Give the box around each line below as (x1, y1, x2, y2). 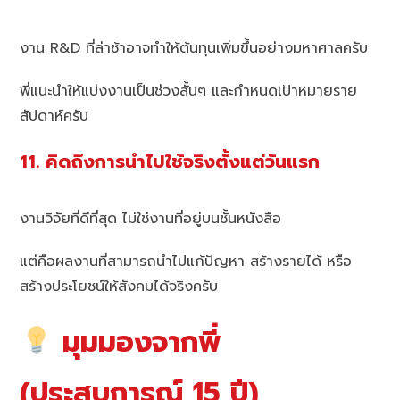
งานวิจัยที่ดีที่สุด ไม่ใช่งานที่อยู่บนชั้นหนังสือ (20, 207, 282, 229)
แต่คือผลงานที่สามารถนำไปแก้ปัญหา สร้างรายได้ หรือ (20, 250, 353, 272)
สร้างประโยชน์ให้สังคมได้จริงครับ (20, 275, 219, 297)
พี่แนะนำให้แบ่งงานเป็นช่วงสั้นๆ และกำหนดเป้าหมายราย (20, 80, 358, 103)
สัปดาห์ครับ (20, 105, 89, 128)
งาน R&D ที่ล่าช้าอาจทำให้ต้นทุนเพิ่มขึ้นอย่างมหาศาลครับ (20, 37, 369, 60)
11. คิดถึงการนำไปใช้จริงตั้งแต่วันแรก (20, 148, 321, 177)
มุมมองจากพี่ (53, 320, 222, 364)
